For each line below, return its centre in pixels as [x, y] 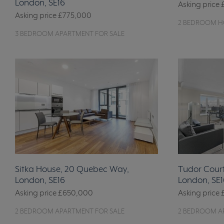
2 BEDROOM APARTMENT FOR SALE [70, 211]
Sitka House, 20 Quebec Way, [72, 169]
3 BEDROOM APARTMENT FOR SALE [70, 34]
